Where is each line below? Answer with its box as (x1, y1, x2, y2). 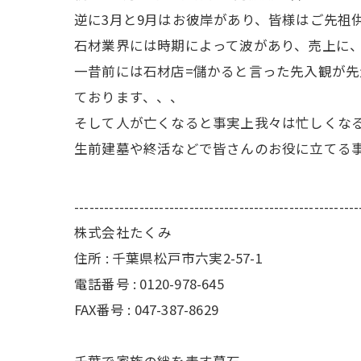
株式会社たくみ (74, 222, 172, 242)
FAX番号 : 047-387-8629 (74, 300, 218, 319)
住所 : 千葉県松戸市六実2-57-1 (74, 248, 276, 268)
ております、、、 (74, 87, 185, 106)
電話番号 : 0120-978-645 (74, 274, 224, 293)
